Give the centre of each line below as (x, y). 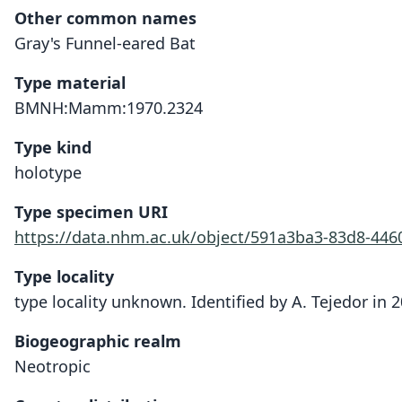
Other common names (105, 18)
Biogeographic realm (98, 341)
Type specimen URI (91, 212)
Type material (70, 83)
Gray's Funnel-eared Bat (105, 43)
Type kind (53, 147)
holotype (48, 172)
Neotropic (52, 366)
